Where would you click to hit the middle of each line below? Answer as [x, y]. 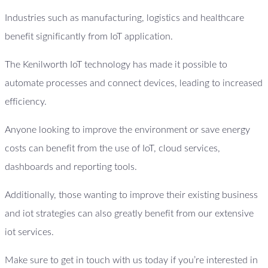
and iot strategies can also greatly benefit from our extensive [129, 214]
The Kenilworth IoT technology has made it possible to [116, 65]
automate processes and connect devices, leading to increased [134, 83]
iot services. [29, 232]
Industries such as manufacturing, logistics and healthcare [124, 18]
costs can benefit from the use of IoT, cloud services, [112, 149]
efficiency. [26, 102]
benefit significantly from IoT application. [89, 37]
